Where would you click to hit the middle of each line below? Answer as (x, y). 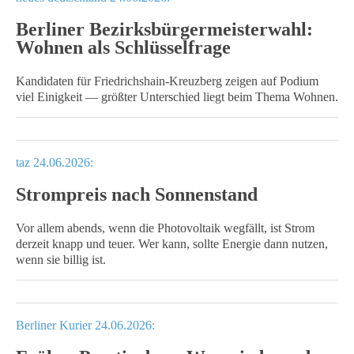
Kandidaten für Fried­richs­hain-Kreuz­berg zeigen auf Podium (167, 81)
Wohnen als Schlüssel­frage (123, 47)
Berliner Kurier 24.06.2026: (85, 325)
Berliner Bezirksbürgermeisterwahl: (164, 29)
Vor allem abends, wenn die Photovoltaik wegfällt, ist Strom (165, 228)
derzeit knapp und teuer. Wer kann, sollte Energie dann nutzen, (172, 244)
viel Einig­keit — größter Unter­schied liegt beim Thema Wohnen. (177, 97)
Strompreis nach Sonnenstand (137, 194)
